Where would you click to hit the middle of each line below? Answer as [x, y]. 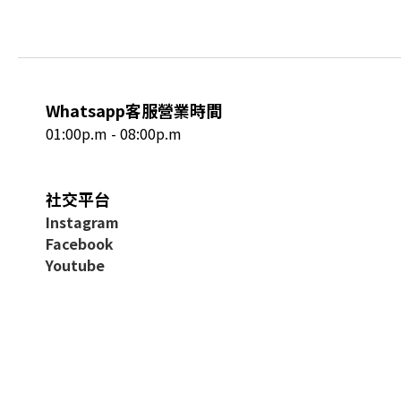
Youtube [75, 265]
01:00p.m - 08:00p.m [114, 133]
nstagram [85, 222]
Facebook [80, 243]
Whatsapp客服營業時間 [134, 110]
